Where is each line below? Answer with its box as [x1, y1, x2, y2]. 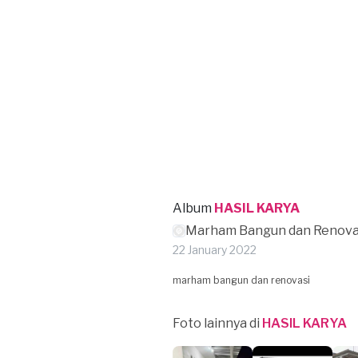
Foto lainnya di [173, 316, 262, 331]
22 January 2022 [173, 243, 257, 257]
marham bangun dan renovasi [173, 274, 310, 286]
